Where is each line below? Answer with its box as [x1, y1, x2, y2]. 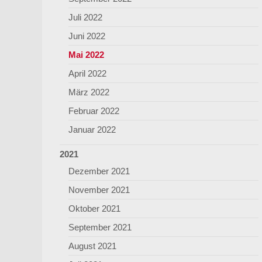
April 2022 [68, 68, 106, 78]
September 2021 [68, 222, 132, 232]
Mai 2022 [68, 50, 104, 60]
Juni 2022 [68, 31, 105, 41]
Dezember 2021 [68, 166, 130, 176]
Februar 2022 [68, 106, 119, 116]
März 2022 [68, 87, 109, 97]
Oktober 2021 [68, 204, 120, 213]
